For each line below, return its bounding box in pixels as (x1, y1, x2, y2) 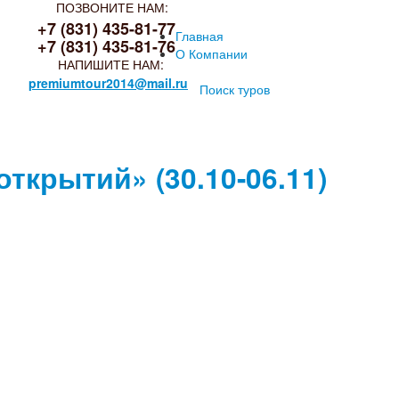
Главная (175, 27, 224, 45)
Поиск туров (199, 80, 270, 98)
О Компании (175, 45, 248, 62)
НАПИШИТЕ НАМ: (58, 55, 164, 73)
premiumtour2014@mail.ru (28, 74, 188, 92)
